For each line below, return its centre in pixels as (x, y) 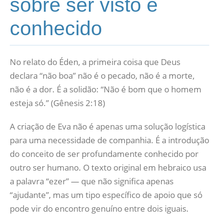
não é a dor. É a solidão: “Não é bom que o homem (106, 89)
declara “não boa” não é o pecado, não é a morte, (102, 76)
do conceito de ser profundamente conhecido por (104, 154)
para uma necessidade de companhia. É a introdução (109, 140)
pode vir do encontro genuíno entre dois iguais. (99, 208)
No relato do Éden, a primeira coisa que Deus (95, 62)
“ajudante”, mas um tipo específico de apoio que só (106, 195)
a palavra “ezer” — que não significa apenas (92, 181)
